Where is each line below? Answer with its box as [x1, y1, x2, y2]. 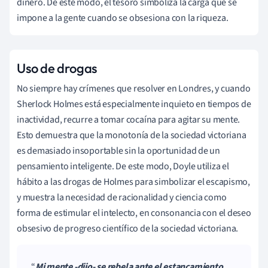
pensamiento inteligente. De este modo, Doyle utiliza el [17, 159, 229, 173]
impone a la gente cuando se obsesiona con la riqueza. [17, 11, 229, 25]
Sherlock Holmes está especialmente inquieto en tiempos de [17, 97, 251, 111]
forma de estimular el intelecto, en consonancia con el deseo [17, 206, 251, 220]
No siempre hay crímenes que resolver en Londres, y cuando [17, 81, 251, 95]
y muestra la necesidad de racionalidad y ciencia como [17, 190, 227, 204]
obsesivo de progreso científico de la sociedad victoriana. [17, 221, 239, 235]
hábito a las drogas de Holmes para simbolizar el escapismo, [17, 175, 251, 188]
